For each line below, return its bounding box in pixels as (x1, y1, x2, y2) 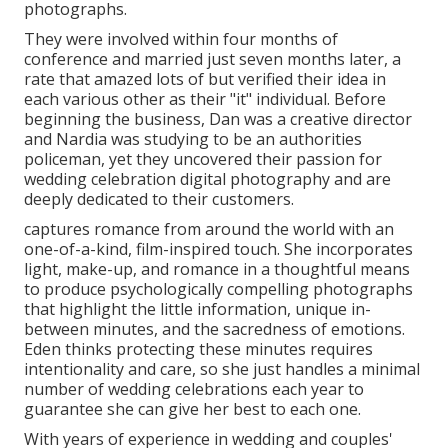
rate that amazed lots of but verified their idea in (24, 67, 386, 90)
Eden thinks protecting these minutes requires (24, 337, 373, 360)
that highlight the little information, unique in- (24, 297, 371, 320)
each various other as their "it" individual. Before (24, 87, 386, 110)
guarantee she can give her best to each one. (24, 397, 361, 420)
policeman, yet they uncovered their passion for (24, 147, 382, 170)
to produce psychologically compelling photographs (24, 277, 413, 300)
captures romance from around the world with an (24, 217, 394, 240)
